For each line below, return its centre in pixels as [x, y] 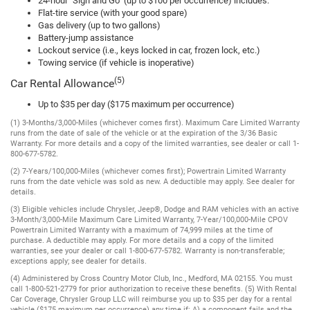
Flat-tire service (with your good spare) [113, 12]
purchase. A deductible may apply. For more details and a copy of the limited [142, 240]
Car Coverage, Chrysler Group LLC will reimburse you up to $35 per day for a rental [151, 299]
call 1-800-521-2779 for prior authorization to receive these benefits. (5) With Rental [154, 289]
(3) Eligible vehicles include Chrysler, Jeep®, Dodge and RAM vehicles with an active [155, 209]
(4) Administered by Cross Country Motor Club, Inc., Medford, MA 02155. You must [152, 278]
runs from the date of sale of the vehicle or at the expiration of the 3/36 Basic [144, 133]
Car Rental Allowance [62, 83]
